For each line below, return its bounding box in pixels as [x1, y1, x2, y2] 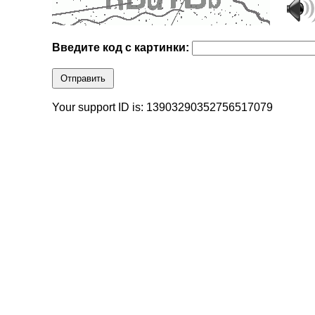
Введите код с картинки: [52, 41, 193, 54]
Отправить [60, 73, 106, 84]
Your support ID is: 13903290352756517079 [52, 101, 274, 114]
